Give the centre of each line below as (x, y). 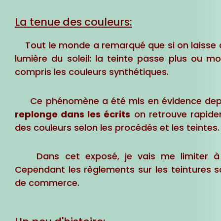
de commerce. (47, 183)
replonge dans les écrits (73, 114)
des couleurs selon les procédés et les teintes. (117, 127)
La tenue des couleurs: (74, 22)
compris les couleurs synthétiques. (92, 72)
